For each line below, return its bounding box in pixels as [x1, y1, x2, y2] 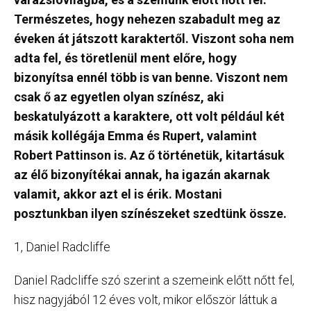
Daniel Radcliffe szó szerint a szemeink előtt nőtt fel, [14, 273, 294, 287]
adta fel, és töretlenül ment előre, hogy [14, 51, 237, 65]
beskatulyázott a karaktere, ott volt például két [14, 109, 285, 124]
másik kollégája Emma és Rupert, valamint [14, 128, 257, 143]
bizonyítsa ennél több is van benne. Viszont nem [14, 70, 288, 85]
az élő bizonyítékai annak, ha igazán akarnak [14, 167, 270, 182]
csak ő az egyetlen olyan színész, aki [14, 90, 224, 104]
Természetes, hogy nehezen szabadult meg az [14, 12, 280, 26]
